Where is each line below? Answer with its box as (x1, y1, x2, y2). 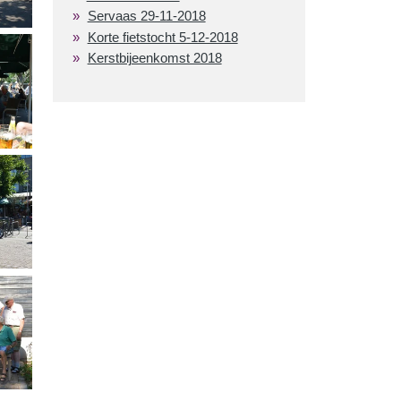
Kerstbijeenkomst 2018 (87, 50, 222, 66)
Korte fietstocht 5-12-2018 (87, 29, 238, 45)
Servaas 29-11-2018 (87, 8, 206, 24)
